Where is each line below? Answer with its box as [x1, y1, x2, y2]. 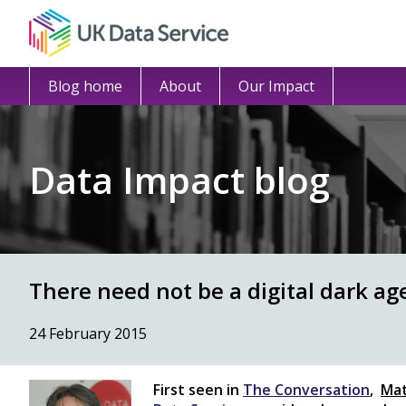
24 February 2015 [29, 323, 147, 343]
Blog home [48, 76, 122, 96]
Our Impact [238, 76, 314, 96]
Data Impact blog [29, 154, 330, 205]
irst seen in [160, 379, 243, 400]
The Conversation [243, 379, 370, 400]
